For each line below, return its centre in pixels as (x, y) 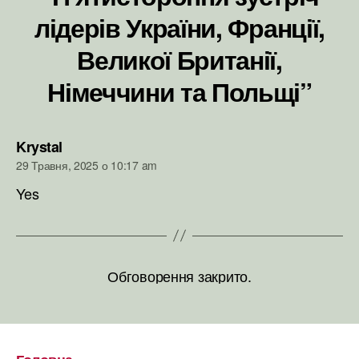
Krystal (39, 146)
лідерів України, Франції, (179, 27)
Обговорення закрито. (179, 275)
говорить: (95, 145)
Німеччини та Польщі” (179, 91)
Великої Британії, (179, 59)
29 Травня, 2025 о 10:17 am (87, 165)
